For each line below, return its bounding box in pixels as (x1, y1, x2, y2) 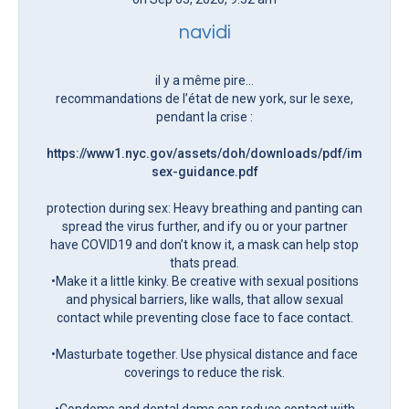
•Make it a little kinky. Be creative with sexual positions (50, 273, 359, 288)
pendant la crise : (156, 109, 253, 124)
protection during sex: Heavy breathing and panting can (47, 200, 362, 215)
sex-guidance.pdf (151, 163, 258, 179)
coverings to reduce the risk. (124, 364, 285, 380)
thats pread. (170, 255, 239, 270)
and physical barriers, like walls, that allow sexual (66, 291, 343, 307)
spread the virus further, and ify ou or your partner (61, 218, 348, 234)
